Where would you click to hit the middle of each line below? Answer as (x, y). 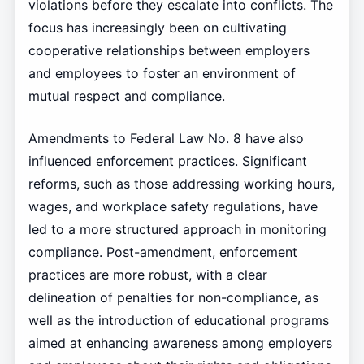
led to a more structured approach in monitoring (177, 229)
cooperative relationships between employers (169, 50)
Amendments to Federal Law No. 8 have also (166, 138)
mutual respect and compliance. (126, 95)
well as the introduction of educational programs (178, 320)
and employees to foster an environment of (162, 73)
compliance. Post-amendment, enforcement (162, 251)
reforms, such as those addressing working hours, (181, 183)
